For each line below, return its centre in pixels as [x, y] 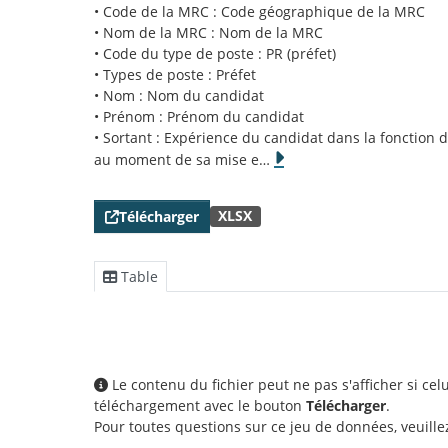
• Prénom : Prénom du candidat [199, 116]
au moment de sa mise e [176, 159]
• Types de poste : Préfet [175, 74]
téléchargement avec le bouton [200, 405]
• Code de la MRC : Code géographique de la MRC [259, 11]
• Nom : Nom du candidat [179, 95]
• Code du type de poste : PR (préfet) [215, 53]
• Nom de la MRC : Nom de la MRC [208, 32]
